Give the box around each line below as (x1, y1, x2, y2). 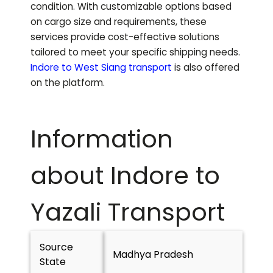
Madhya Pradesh (113, 247, 193, 262)
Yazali (30, 195, 101, 230)
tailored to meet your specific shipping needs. (30, 46, 240, 59)
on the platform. (30, 76, 105, 90)
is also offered (172, 61, 239, 74)
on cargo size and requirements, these (30, 15, 207, 29)
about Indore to (30, 158, 220, 193)
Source (40, 240, 73, 255)
